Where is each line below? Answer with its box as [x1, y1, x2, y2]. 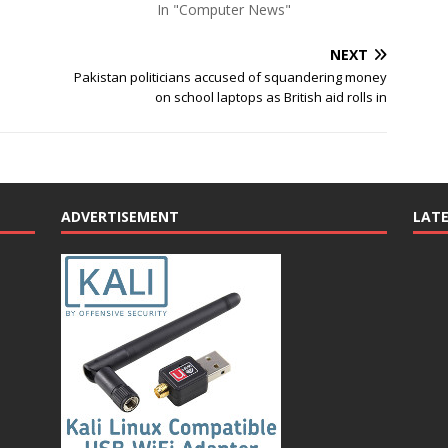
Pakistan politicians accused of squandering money [74, 68, 388, 86]
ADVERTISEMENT [60, 207, 179, 226]
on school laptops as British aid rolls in [155, 88, 388, 106]
